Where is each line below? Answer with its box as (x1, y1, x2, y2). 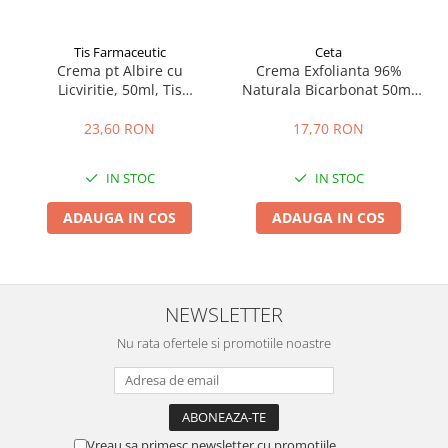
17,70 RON (293, 119, 364, 138)
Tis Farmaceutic (73, 43, 166, 61)
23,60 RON (84, 119, 155, 138)
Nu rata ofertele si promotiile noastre (117, 334, 331, 352)
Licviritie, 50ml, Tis (57, 80, 182, 99)
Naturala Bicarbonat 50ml (242, 80, 415, 99)
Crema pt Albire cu (56, 61, 183, 80)
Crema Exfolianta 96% (255, 61, 402, 80)
